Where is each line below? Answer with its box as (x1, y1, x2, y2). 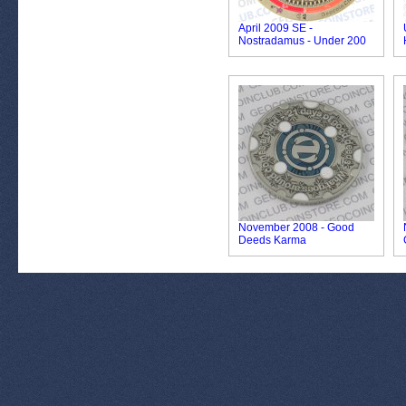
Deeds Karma (238, 234, 306, 246)
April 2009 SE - (238, 22, 313, 34)
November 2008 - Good (238, 221, 354, 234)
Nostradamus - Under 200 (238, 34, 366, 47)
